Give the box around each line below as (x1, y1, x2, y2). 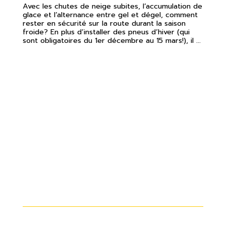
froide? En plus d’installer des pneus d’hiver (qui (23, 26, 190, 37)
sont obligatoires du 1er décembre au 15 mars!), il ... (23, 34, 201, 46)
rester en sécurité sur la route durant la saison (23, 17, 186, 29)
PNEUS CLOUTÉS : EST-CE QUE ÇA (23, 168, 192, 184)
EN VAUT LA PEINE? (23, 180, 121, 195)
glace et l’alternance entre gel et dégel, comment (23, 9, 198, 20)
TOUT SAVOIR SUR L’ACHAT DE (23, 157, 176, 172)
